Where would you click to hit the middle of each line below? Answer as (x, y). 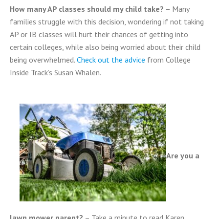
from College (168, 60)
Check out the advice (111, 60)
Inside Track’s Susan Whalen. (55, 72)
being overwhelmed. (43, 60)
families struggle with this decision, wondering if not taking (107, 22)
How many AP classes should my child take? (87, 9)
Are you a (183, 155)
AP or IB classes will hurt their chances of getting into (99, 34)
